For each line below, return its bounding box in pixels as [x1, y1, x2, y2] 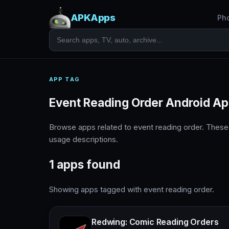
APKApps [71, 12, 116, 24]
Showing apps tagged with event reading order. [49, 184, 214, 194]
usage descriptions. [49, 134, 118, 145]
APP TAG [49, 76, 80, 83]
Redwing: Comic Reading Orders [91, 216, 219, 227]
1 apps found [49, 157, 120, 172]
